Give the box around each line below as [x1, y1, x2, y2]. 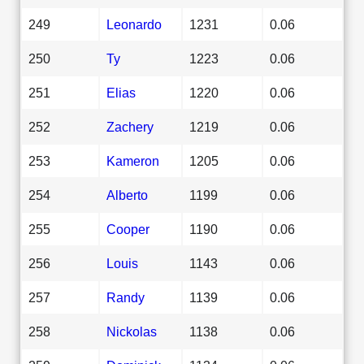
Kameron [106, 153, 159, 168]
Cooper [106, 221, 149, 236]
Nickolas [106, 323, 157, 339]
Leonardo [106, 16, 162, 32]
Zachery [106, 119, 154, 134]
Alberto [106, 187, 148, 202]
